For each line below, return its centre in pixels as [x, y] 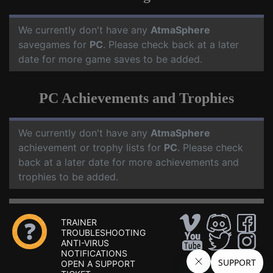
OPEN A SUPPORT [98, 264]
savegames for [54, 44]
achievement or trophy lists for [91, 147]
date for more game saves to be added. [110, 59]
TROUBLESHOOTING [103, 232]
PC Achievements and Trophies [136, 98]
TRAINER [79, 222]
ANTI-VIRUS [85, 243]
